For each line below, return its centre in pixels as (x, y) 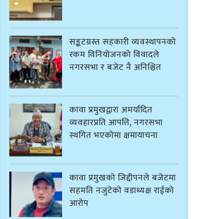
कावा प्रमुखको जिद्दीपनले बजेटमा (123, 178)
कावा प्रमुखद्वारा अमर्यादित (111, 110)
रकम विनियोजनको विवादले (115, 55)
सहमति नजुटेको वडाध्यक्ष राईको (122, 191)
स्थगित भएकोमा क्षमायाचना (114, 135)
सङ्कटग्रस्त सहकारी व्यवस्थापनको (123, 42)
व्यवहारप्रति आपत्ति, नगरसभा (116, 122)
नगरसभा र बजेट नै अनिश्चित (116, 67)
